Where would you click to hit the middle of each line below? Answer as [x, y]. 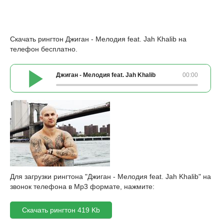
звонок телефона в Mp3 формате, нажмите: [82, 186]
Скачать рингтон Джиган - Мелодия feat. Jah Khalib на [98, 39]
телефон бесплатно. [44, 49]
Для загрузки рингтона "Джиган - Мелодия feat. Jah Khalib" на [110, 176]
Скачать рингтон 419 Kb [61, 210]
